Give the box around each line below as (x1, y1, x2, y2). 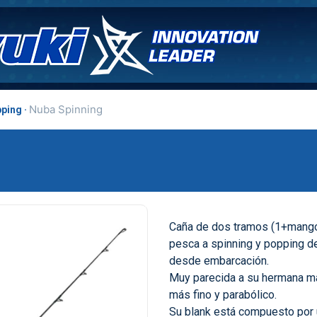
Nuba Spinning (29, 103, 103, 116)
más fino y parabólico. (169, 288, 277, 301)
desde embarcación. (169, 254, 269, 267)
